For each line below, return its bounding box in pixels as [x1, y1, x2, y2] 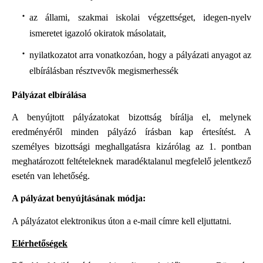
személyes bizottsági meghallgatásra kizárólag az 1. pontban [12, 141, 251, 151]
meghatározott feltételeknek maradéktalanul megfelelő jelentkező [12, 156, 251, 166]
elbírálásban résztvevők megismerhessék [29, 66, 178, 76]
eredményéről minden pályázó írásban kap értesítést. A [12, 126, 251, 137]
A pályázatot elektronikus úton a [12, 215, 133, 226]
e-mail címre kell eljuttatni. [133, 215, 231, 226]
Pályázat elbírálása [12, 89, 86, 100]
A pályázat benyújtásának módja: [12, 193, 146, 204]
